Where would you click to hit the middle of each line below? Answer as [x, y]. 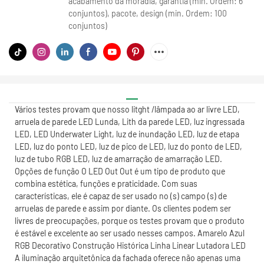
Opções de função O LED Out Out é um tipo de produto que [120, 171]
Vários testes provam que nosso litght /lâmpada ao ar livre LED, [127, 109]
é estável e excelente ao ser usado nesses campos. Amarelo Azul [130, 233]
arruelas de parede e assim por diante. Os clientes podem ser [123, 208]
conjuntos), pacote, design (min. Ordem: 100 [148, 13]
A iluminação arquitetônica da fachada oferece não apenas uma [128, 258]
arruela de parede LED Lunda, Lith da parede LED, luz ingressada [130, 121]
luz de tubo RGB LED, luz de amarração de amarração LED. [118, 159]
